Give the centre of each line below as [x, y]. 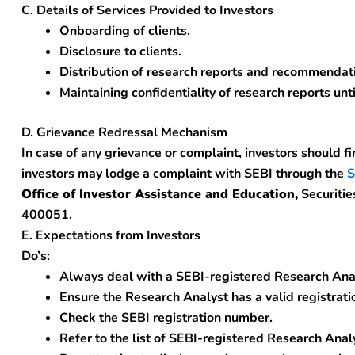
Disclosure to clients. [120, 52]
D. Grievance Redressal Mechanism [124, 132]
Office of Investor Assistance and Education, [160, 194]
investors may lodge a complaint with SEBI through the [184, 174]
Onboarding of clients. [125, 31]
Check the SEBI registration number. [166, 318]
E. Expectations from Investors [111, 235]
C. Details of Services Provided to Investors [147, 10]
